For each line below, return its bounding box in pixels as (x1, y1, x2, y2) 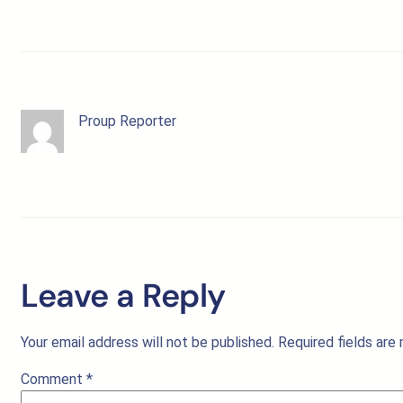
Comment (21, 371, 86, 388)
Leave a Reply (21, 274, 226, 317)
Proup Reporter (78, 112, 176, 130)
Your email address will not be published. (21, 334, 274, 351)
